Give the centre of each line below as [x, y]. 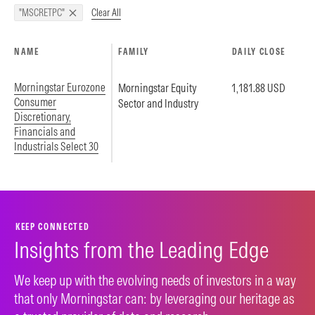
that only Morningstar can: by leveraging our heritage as [154, 298]
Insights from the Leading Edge [141, 250]
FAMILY [134, 52]
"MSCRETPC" [42, 13]
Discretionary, [43, 117]
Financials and [45, 131]
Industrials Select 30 [56, 146]
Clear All [106, 12]
